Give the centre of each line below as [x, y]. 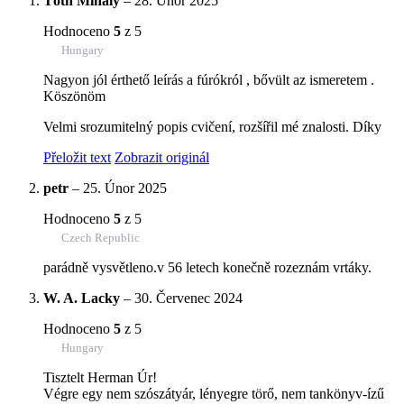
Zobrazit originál [162, 157]
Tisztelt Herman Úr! [100, 377]
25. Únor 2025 [125, 188]
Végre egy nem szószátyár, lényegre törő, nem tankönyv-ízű [214, 393]
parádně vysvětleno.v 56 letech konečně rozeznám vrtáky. [207, 267]
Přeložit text [77, 157]
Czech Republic [101, 237]
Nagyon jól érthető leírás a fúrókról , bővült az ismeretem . [209, 79]
